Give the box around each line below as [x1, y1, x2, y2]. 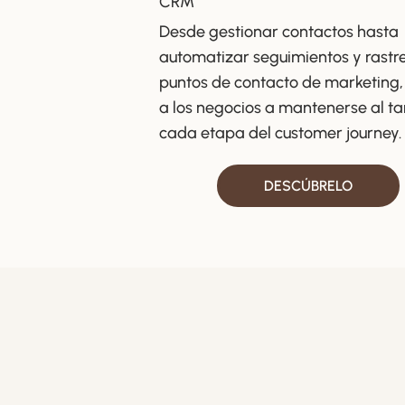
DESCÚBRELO [264, 177, 353, 195]
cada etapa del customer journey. [158, 123, 401, 144]
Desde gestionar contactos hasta [158, 22, 399, 42]
